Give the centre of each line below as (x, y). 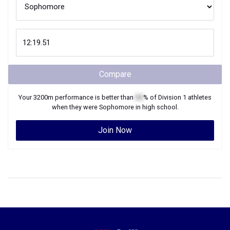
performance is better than (94, 97)
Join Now (115, 130)
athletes (199, 97)
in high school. (156, 107)
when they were (75, 107)
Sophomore (116, 107)
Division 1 (172, 97)
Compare (115, 74)
